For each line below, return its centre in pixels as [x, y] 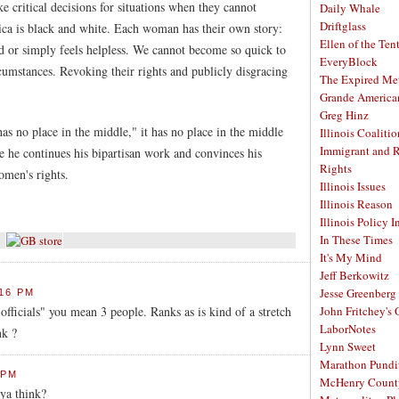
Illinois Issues [353, 186]
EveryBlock [349, 61]
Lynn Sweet [348, 346]
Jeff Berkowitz [354, 275]
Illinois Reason [356, 204]
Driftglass [343, 26]
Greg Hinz [344, 115]
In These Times [356, 240]
